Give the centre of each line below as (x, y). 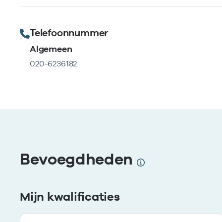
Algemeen (51, 49)
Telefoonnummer (69, 33)
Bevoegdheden (78, 159)
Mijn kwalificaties (70, 196)
